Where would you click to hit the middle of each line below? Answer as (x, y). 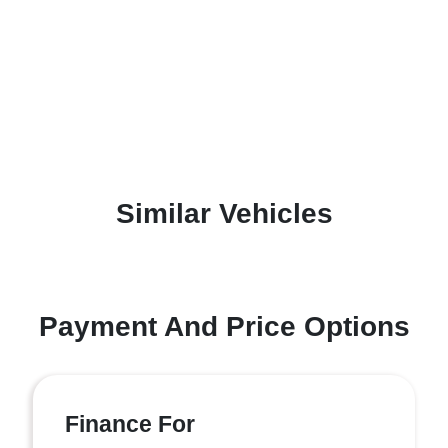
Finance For (130, 423)
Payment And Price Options (224, 326)
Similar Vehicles (224, 213)
